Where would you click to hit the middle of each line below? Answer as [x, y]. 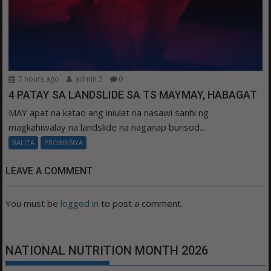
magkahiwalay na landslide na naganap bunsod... [107, 127]
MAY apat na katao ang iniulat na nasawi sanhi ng [109, 113]
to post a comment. [141, 204]
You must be [33, 204]
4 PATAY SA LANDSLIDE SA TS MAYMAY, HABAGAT [133, 95]
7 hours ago [38, 79]
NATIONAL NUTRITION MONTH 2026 [107, 251]
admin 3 [88, 79]
